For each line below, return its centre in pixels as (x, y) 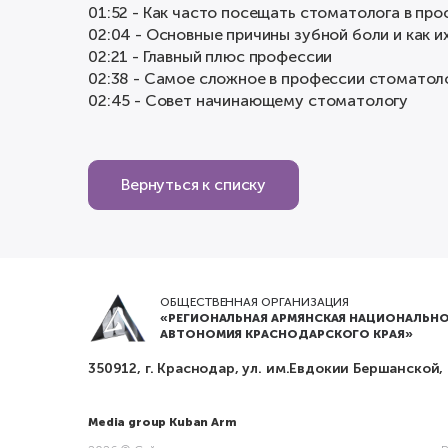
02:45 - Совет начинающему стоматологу (248, 100)
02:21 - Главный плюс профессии (210, 56)
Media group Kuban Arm (162, 422)
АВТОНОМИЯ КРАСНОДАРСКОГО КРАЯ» (286, 334)
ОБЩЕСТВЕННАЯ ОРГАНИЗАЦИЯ (255, 302)
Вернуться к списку (194, 184)
